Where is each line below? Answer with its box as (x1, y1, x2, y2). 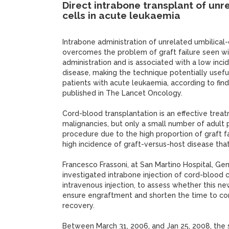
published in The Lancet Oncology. (62, 89, 182, 97)
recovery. (62, 201, 95, 210)
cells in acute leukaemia (62, 10, 180, 21)
